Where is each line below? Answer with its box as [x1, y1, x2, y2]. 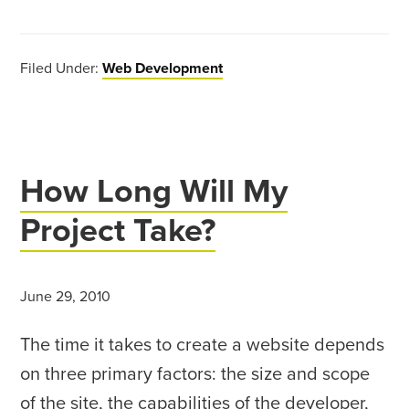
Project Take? [20, 211, 216, 250]
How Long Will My [20, 172, 288, 211]
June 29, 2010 [20, 288, 111, 306]
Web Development [102, 59, 224, 78]
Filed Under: [20, 59, 103, 78]
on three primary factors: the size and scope [20, 363, 371, 385]
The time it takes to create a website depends [20, 334, 385, 356]
